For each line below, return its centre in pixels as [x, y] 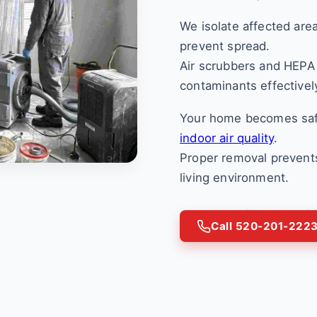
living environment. [235, 178]
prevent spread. [225, 46]
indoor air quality [227, 138]
